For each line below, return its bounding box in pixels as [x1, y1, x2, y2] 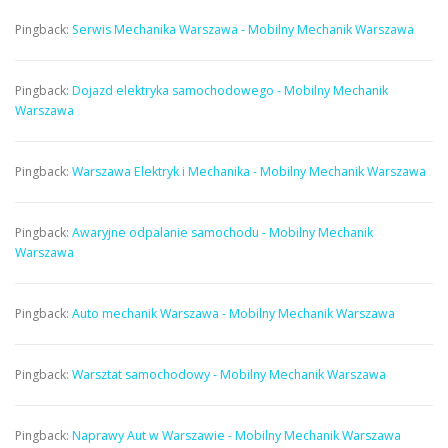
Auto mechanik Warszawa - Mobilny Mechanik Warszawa [72, 304, 395, 322]
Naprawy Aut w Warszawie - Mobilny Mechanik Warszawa [72, 426, 401, 444]
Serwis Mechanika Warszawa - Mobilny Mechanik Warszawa [72, 20, 414, 38]
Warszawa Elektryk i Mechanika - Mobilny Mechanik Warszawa [72, 162, 426, 180]
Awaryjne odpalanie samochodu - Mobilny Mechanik [72, 223, 373, 241]
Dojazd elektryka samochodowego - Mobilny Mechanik [72, 81, 388, 99]
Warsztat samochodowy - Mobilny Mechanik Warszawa [72, 365, 386, 383]
